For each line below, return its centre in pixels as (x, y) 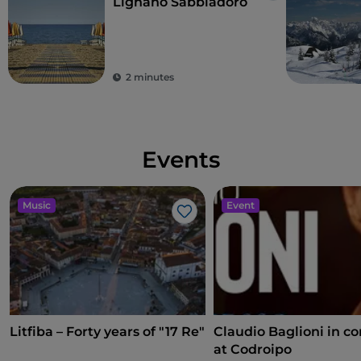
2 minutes (150, 77)
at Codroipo (253, 350)
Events (180, 160)
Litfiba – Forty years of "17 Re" (107, 332)
